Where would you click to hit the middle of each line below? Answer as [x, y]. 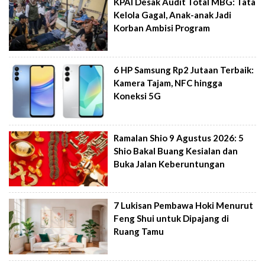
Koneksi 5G [138, 96]
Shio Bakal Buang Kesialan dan [176, 151]
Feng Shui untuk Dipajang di [172, 219]
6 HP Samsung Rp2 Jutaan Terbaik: [184, 70]
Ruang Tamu [139, 232]
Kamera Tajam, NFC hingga [168, 83]
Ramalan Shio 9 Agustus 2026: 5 [179, 138]
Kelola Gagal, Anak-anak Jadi [173, 15]
